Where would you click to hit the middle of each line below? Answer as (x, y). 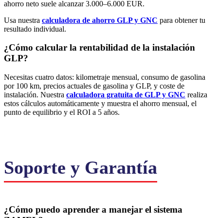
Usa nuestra (23, 20)
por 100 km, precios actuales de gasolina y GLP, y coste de (94, 86)
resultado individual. (35, 29)
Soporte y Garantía (81, 167)
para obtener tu (182, 20)
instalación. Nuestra (35, 95)
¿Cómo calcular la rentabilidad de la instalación (100, 48)
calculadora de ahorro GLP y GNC (100, 20)
